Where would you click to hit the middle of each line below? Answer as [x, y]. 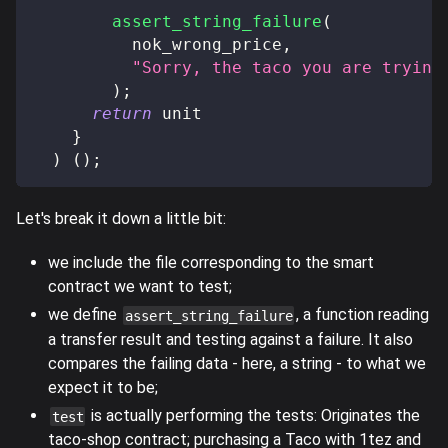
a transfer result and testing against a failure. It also [230, 339]
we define [84, 314]
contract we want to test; [140, 286]
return [122, 113]
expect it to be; [103, 387]
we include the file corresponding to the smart [211, 262]
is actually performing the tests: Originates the [254, 415]
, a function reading [363, 314]
